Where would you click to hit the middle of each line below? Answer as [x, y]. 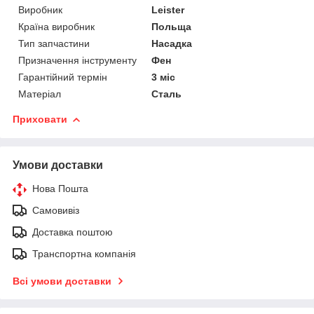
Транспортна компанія [84, 253]
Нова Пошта [60, 188]
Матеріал [40, 94]
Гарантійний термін [63, 77]
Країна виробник [56, 26]
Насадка [172, 43]
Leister [168, 9]
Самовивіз [56, 210]
